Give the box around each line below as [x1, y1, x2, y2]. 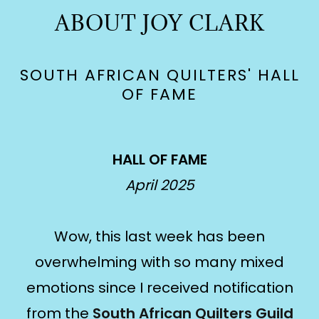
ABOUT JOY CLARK [54, 9, 265, 36]
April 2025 [125, 175, 194, 195]
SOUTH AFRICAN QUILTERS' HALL [19, 64, 300, 86]
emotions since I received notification [26, 278, 293, 298]
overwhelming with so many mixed [35, 252, 284, 272]
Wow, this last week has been [54, 226, 265, 246]
